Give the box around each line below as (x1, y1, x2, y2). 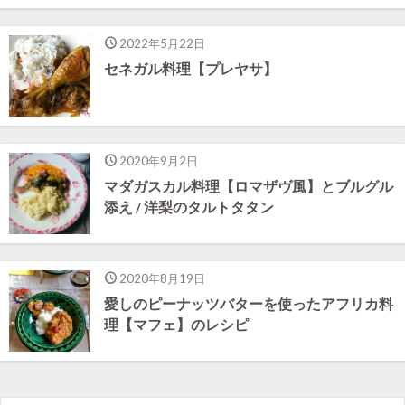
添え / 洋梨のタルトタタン (104, 199, 274, 215)
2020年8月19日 (118, 271, 205, 286)
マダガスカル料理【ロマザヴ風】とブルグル (104, 178, 393, 194)
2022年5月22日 (118, 36, 205, 51)
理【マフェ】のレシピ (104, 316, 249, 333)
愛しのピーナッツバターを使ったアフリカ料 (104, 296, 393, 312)
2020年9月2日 (118, 154, 198, 168)
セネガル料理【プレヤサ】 (104, 61, 278, 77)
